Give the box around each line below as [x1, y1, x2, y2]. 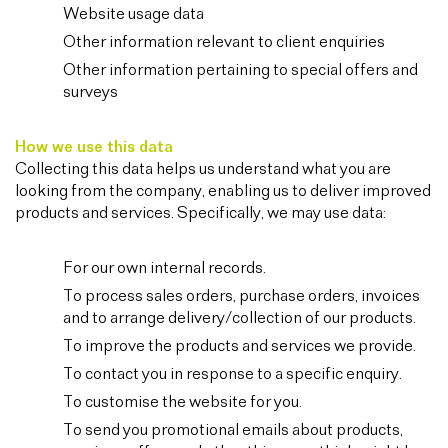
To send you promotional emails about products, [63, 422, 403, 439]
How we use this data [15, 139, 173, 156]
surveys [63, 84, 118, 101]
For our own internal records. [63, 260, 266, 277]
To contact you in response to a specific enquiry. [63, 366, 402, 383]
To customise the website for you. [63, 394, 302, 411]
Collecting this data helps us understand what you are [15, 161, 391, 178]
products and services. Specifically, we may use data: [15, 205, 386, 222]
